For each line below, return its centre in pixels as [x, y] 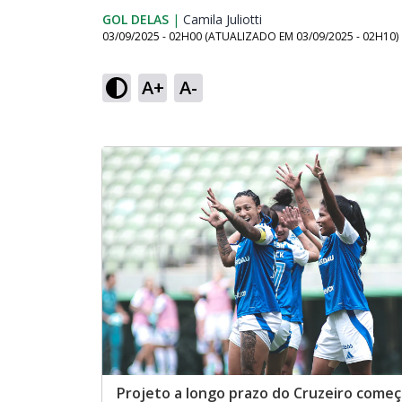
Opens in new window [326, 19]
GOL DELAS [135, 19]
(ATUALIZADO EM [250, 36]
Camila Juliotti [223, 19]
